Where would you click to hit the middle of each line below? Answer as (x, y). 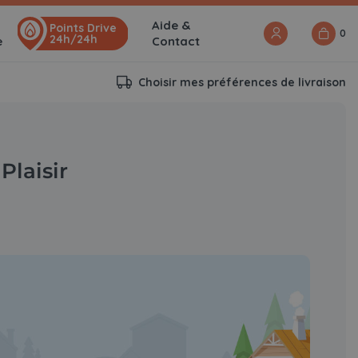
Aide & (171, 26)
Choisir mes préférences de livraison (243, 83)
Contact (176, 42)
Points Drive (84, 28)
